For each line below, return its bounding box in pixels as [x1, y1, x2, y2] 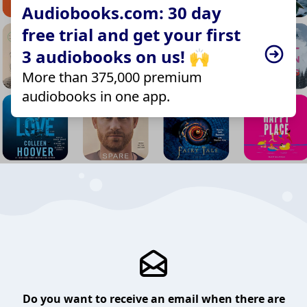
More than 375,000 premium [22, 67, 202, 86]
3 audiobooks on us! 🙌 [22, 45, 210, 68]
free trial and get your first [22, 23, 241, 46]
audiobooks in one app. [22, 86, 170, 106]
